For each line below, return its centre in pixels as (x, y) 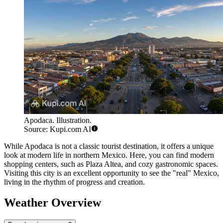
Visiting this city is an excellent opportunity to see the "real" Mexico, (111, 173)
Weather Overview (53, 203)
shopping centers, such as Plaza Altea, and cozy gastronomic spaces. (111, 164)
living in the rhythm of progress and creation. (74, 182)
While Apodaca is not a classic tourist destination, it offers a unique (109, 146)
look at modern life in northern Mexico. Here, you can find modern (109, 155)
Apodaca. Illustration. (58, 120)
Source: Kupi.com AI (57, 129)
